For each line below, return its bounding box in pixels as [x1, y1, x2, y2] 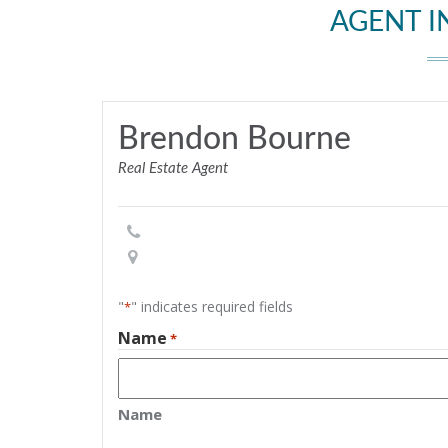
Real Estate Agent [118, 161, 228, 176]
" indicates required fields [131, 297, 293, 316]
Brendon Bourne [118, 123, 351, 155]
